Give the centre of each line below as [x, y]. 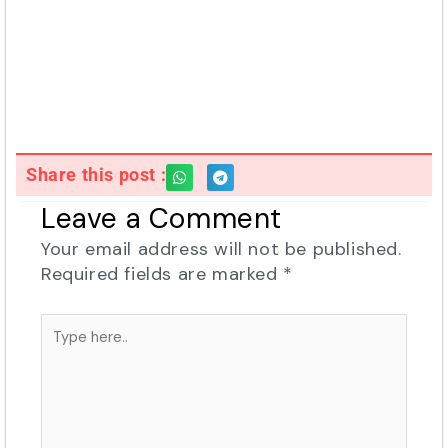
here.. [63, 349]
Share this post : [96, 175]
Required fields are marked [162, 273]
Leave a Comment [161, 218]
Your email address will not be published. [221, 248]
